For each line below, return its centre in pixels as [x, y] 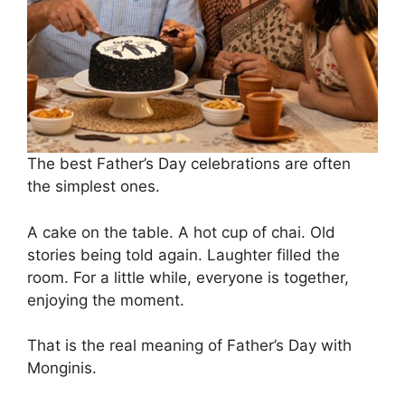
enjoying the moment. [106, 300]
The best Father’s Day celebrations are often [189, 164]
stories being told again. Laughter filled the [184, 254]
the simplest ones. [94, 187]
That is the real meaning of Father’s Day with [189, 346]
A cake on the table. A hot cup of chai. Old [181, 232]
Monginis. [62, 368]
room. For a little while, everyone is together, [188, 277]
